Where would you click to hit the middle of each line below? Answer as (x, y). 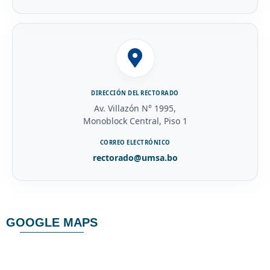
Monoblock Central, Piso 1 (135, 121)
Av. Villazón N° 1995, (135, 108)
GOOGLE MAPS (52, 222)
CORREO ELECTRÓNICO (135, 142)
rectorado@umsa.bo (135, 157)
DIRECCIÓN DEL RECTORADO (135, 93)
